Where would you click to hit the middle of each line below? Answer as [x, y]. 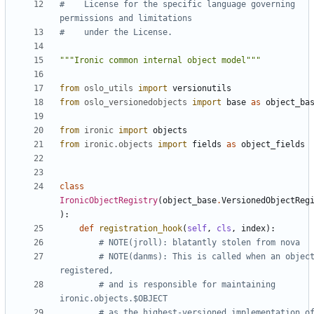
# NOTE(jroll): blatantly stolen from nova [199, 243]
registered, [87, 271]
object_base [190, 201]
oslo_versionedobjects [136, 103]
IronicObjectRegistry [109, 201]
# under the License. [116, 33]
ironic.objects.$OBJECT [114, 299]
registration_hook [141, 229]
